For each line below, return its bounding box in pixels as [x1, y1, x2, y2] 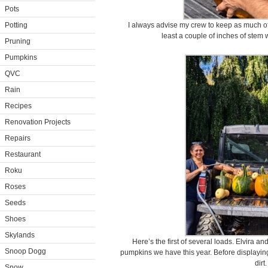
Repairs [5, 134, 31, 142]
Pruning [5, 37, 31, 45]
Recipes [5, 102, 32, 110]
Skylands [5, 231, 35, 239]
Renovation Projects [5, 118, 71, 126]
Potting [5, 21, 28, 29]
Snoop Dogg [5, 247, 46, 255]
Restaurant [5, 150, 41, 159]
